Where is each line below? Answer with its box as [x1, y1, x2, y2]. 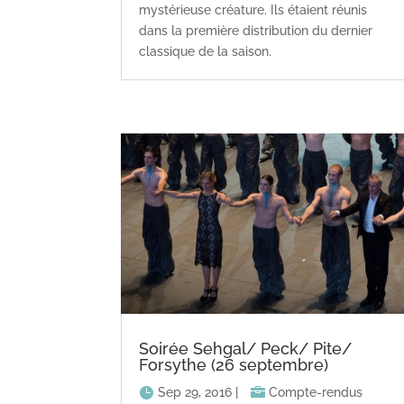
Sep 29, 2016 [158, 384, 233, 399]
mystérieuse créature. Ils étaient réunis [139, 3, 368, 18]
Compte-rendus [269, 384, 363, 399]
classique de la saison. [139, 44, 272, 60]
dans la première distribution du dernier [139, 23, 373, 39]
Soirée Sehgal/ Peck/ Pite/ [139, 338, 353, 358]
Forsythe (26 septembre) [139, 354, 329, 374]
